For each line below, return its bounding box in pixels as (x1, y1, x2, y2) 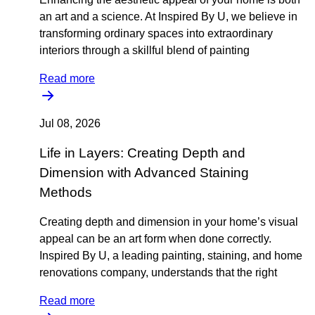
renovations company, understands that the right (39, 266, 277, 278)
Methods (39, 185, 92, 200)
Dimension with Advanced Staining (39, 165, 249, 180)
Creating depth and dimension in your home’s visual (39, 216, 298, 228)
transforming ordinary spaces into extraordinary (39, 27, 273, 39)
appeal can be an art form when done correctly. (39, 233, 271, 245)
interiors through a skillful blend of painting (39, 44, 250, 56)
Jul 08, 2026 (39, 117, 101, 129)
